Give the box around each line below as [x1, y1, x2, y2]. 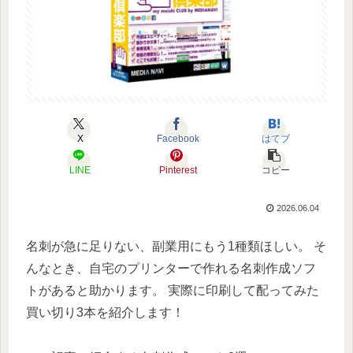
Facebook [156, 133, 199, 145]
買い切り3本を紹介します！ [26, 306, 184, 320]
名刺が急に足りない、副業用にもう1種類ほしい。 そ [26, 240, 326, 254]
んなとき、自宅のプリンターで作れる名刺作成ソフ [26, 262, 316, 276]
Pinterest [158, 165, 197, 176]
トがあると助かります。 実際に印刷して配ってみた [26, 284, 319, 298]
